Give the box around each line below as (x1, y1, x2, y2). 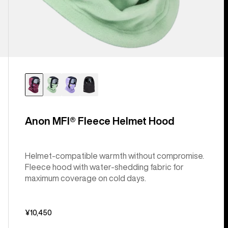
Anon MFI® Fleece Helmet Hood (24, 115, 175, 126)
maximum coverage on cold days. (24, 174, 146, 182)
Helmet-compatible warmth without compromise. (24, 151, 204, 160)
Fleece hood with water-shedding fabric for (24, 162, 184, 171)
